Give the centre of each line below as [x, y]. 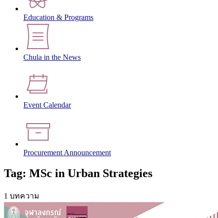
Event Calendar [47, 105]
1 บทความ [22, 196]
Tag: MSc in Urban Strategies [78, 173]
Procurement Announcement [67, 153]
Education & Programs [58, 18]
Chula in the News [52, 57]
